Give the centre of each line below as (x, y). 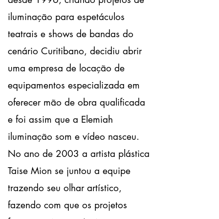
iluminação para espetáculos (66, 17)
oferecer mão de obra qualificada (77, 102)
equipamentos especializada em (74, 85)
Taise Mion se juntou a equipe (69, 171)
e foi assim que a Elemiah (60, 120)
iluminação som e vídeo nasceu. (74, 137)
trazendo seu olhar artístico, (65, 188)
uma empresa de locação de (66, 68)
